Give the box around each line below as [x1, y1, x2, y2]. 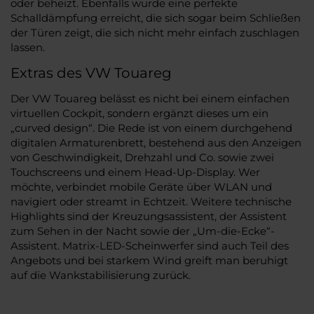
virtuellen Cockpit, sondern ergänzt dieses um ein [11, 106, 268, 120]
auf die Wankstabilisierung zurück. [11, 268, 191, 282]
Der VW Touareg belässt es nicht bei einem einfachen [11, 91, 289, 105]
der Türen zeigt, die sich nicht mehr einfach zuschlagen [11, 25, 299, 39]
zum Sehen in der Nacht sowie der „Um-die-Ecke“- [11, 224, 275, 238]
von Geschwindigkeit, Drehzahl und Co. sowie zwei [11, 150, 274, 164]
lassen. [11, 40, 45, 54]
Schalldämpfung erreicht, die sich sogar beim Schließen [11, 11, 301, 25]
